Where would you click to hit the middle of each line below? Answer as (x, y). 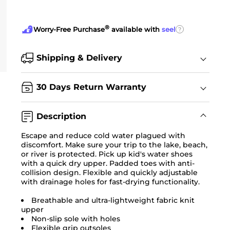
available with (135, 30)
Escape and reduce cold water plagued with (103, 136)
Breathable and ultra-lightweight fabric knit (113, 200)
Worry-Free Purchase (69, 30)
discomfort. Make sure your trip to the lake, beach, (114, 145)
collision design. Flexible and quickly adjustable (109, 173)
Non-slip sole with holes (75, 219)
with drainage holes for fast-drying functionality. (110, 182)
